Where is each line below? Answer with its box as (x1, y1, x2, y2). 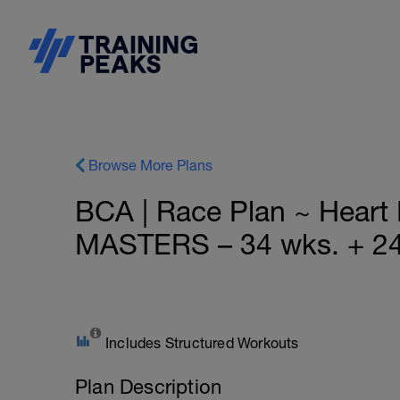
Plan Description (75, 375, 222, 398)
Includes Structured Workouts (105, 335, 299, 351)
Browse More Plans (88, 157, 212, 173)
